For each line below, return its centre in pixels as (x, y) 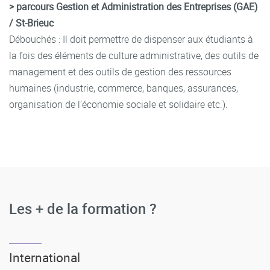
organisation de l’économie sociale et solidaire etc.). (118, 104)
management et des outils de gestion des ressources (120, 71)
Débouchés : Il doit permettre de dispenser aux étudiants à (131, 39)
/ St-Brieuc (31, 23)
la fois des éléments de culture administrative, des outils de (134, 55)
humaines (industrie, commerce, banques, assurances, (124, 88)
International (45, 257)
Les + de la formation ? (83, 208)
